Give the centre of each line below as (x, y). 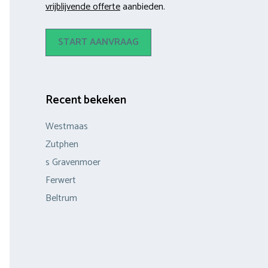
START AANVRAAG (98, 42)
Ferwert (61, 180)
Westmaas (67, 126)
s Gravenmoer (73, 162)
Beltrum (61, 198)
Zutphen (62, 144)
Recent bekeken (86, 100)
